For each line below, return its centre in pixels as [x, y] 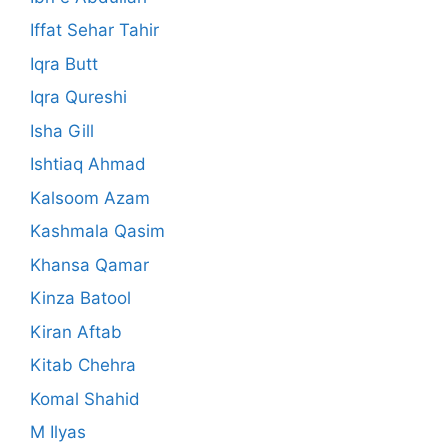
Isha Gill [62, 130]
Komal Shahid [85, 398]
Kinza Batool [80, 298]
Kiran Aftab [76, 331]
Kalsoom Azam [90, 197]
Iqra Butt [64, 63]
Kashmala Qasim [97, 231]
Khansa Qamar [89, 264]
